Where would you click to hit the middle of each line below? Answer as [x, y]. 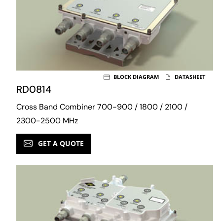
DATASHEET [189, 77]
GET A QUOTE [60, 143]
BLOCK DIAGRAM [135, 77]
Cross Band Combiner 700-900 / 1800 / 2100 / [102, 107]
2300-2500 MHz [47, 120]
